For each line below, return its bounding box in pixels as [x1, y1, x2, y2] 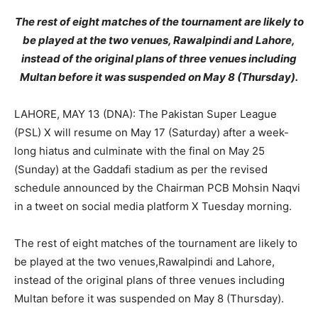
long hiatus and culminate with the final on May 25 [14, 144, 265, 158]
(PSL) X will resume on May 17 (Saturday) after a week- [14, 126, 289, 139]
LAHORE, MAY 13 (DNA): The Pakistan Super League [14, 107, 277, 121]
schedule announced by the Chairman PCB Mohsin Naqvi [14, 181, 300, 194]
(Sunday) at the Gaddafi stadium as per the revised [14, 163, 268, 176]
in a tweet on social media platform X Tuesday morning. [14, 199, 292, 213]
